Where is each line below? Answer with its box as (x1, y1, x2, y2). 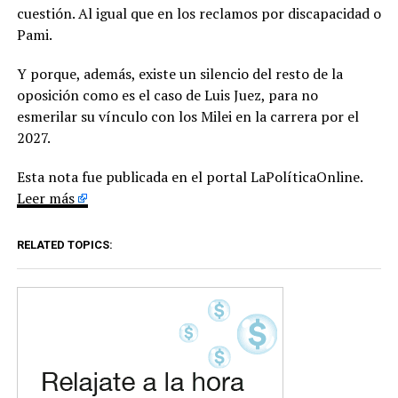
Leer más (16, 188, 75, 209)
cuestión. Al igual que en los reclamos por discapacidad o (16, 4, 381, 24)
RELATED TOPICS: (16, 238, 113, 252)
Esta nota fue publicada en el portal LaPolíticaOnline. (16, 167, 362, 187)
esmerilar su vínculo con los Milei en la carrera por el (16, 107, 359, 127)
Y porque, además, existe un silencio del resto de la (16, 64, 343, 84)
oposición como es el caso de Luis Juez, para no (16, 85, 318, 106)
